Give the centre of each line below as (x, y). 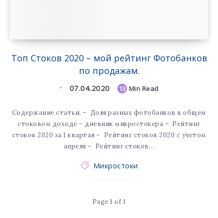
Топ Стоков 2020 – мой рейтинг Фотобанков (109, 58)
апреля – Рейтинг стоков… (109, 146)
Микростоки (116, 165)
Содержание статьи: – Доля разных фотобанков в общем (109, 113)
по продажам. (109, 71)
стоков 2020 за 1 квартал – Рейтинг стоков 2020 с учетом (109, 135)
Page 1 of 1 (109, 202)
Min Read (143, 89)
